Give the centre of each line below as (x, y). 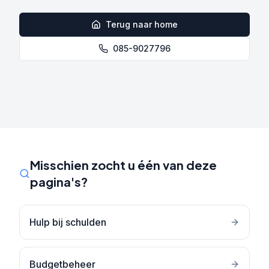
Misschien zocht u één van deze (123, 165)
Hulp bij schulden (68, 222)
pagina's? (59, 182)
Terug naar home (142, 24)
